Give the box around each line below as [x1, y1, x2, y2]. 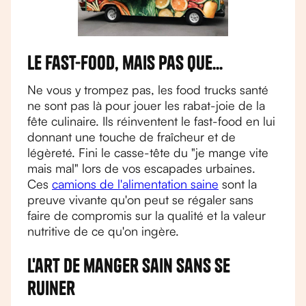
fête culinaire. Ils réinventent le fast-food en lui [27, 113, 275, 128]
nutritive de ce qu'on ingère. [27, 223, 179, 238]
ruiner [27, 276, 75, 300]
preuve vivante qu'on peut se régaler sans [27, 192, 253, 207]
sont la [219, 176, 257, 191]
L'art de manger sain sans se [27, 253, 230, 277]
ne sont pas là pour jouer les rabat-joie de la [27, 98, 265, 113]
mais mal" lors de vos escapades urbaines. [27, 161, 255, 176]
